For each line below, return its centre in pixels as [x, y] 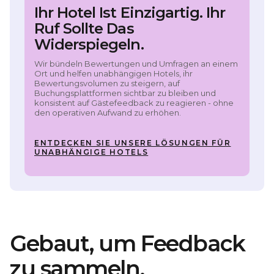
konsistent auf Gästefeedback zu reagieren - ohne [134, 103]
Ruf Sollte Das [84, 29]
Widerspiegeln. [89, 45]
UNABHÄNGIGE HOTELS [91, 152]
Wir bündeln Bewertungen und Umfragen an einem [136, 64]
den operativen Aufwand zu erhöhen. [108, 113]
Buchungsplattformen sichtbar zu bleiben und [125, 93]
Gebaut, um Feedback [128, 244]
